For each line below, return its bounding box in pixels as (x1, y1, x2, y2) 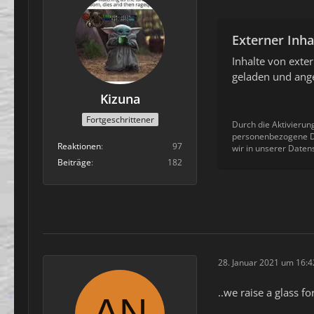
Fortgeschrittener (86, 114, 154, 126)
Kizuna (100, 90, 140, 107)
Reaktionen (57, 140, 101, 153)
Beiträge (57, 156, 91, 169)
